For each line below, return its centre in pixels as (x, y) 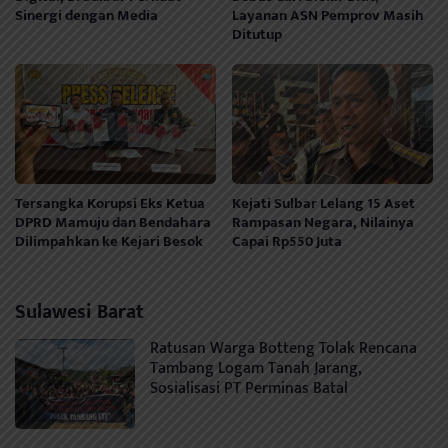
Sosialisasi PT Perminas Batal (249, 389)
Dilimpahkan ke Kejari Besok (109, 242)
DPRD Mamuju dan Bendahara (113, 223)
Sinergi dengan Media (86, 16)
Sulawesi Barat (79, 312)
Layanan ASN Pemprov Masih (328, 16)
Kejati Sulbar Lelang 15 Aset (324, 204)
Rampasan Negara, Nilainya (323, 223)
